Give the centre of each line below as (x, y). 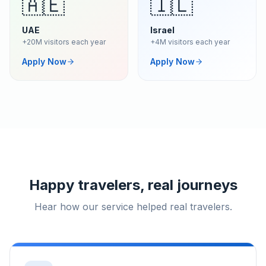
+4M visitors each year (190, 42)
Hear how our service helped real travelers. (133, 207)
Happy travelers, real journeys (133, 185)
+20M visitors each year (64, 42)
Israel (162, 30)
